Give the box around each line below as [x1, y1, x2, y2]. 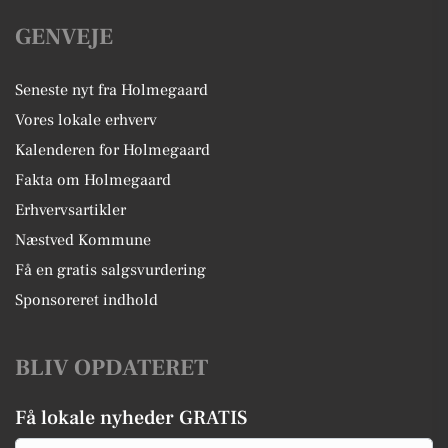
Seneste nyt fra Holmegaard [15, 79, 208, 100]
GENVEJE [15, 21, 113, 52]
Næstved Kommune [15, 229, 151, 250]
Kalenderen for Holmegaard [15, 139, 210, 160]
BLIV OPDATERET [15, 352, 208, 383]
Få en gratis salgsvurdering [15, 259, 206, 280]
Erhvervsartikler [15, 199, 126, 220]
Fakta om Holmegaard [15, 169, 171, 190]
